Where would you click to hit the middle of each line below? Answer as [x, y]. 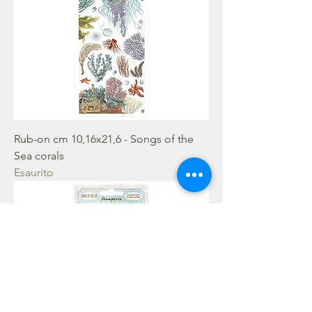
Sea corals [39, 156]
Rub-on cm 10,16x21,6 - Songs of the [104, 139]
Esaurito [34, 172]
